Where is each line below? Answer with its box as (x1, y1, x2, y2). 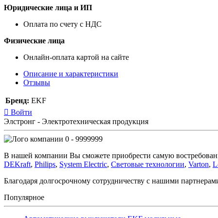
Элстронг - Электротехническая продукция (4, 117, 148, 126)
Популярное (4, 193, 44, 201)
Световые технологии (111, 160, 184, 168)
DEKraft (4, 160, 31, 168)
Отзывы (23, 78, 50, 87)
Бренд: (5, 96, 29, 105)
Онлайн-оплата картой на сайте (23, 53, 129, 61)
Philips (35, 160, 55, 168)
